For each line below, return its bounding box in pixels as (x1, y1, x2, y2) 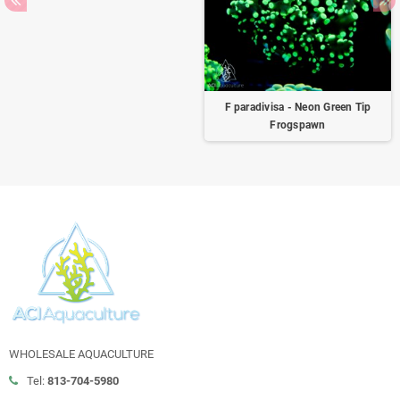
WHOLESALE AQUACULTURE (9, 346, 154, 361)
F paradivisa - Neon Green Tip (224, 101, 371, 113)
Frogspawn (270, 119, 326, 131)
